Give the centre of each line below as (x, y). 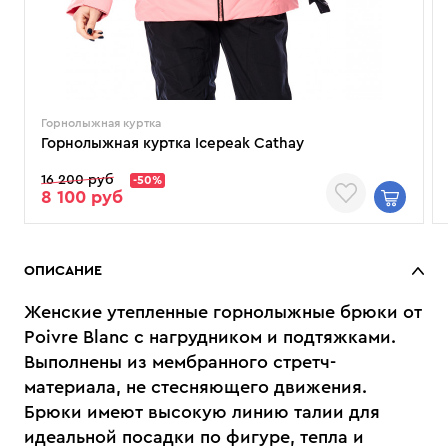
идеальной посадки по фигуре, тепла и (194, 437)
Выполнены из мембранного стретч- (180, 362)
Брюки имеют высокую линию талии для (202, 412)
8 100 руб (82, 197)
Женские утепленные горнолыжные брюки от (223, 312)
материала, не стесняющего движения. (195, 387)
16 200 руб (77, 180)
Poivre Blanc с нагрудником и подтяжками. (210, 337)
